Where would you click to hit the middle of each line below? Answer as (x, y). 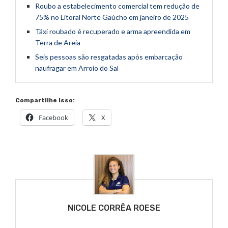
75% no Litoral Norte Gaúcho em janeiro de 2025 (112, 17)
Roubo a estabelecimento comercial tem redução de (117, 6)
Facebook (53, 118)
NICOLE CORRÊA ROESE (114, 208)
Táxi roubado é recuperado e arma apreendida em (113, 32)
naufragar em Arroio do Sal (77, 68)
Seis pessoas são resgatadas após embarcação (109, 57)
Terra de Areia (58, 43)
